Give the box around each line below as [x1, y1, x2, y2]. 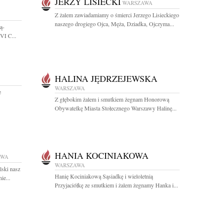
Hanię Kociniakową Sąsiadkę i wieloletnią [55, 172, 153, 180]
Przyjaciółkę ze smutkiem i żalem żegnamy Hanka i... [55, 181, 178, 189]
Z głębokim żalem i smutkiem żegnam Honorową [55, 95, 169, 103]
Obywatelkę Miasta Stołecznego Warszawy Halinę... [55, 104, 177, 112]
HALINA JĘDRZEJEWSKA [55, 73, 157, 84]
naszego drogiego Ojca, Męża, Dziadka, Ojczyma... [55, 20, 174, 28]
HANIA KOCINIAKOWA [55, 149, 148, 161]
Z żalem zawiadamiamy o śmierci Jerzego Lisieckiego [55, 11, 179, 19]
